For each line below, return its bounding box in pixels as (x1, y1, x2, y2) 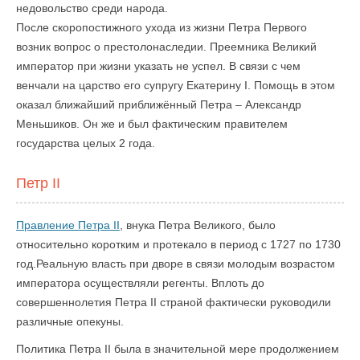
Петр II (16, 175, 60, 191)
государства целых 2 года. (16, 137, 155, 149)
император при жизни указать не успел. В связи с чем (16, 59, 301, 72)
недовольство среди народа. (16, 2, 168, 14)
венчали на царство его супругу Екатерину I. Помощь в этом (16, 79, 335, 92)
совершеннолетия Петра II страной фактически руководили (16, 296, 331, 309)
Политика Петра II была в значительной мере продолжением (16, 342, 339, 355)
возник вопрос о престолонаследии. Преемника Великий (16, 40, 317, 53)
